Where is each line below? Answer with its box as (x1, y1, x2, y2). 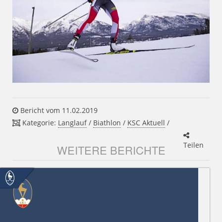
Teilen (183, 140, 204, 150)
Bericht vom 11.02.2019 (18, 105, 98, 115)
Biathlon (93, 117, 121, 127)
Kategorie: (20, 117, 58, 127)
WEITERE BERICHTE (56, 142, 166, 158)
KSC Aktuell (127, 117, 165, 127)
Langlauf (58, 117, 87, 127)
